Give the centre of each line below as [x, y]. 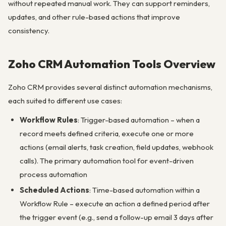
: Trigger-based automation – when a [138, 120]
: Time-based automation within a [144, 190]
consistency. [29, 30]
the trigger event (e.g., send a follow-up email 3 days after [116, 217]
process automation [53, 174]
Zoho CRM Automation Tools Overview [112, 64]
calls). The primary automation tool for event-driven [106, 160]
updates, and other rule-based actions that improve [94, 17]
